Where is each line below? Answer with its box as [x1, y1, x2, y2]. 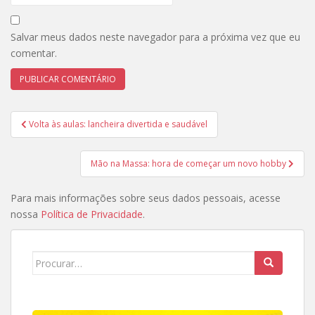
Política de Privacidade [41, 207, 143, 221]
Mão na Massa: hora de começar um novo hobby [91, 157, 288, 169]
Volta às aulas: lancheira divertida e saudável [29, 118, 207, 130]
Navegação [10, 108, 103, 131]
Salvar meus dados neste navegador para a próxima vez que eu [11, 30, 300, 44]
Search [32, 252, 66, 265]
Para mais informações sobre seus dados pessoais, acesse [11, 191, 281, 205]
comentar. [11, 46, 57, 60]
